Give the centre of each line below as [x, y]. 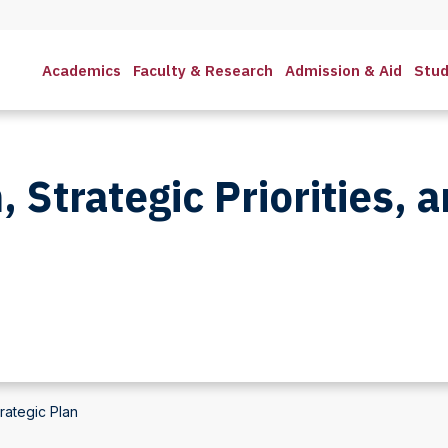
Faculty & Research [203, 70]
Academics [81, 70]
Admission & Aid [343, 70]
